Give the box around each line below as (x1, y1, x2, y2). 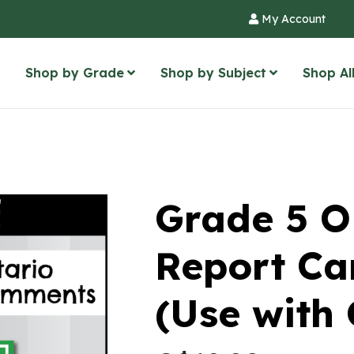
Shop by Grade (25, 65, 124, 81)
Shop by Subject (160, 65, 266, 81)
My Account (258, 12, 326, 26)
